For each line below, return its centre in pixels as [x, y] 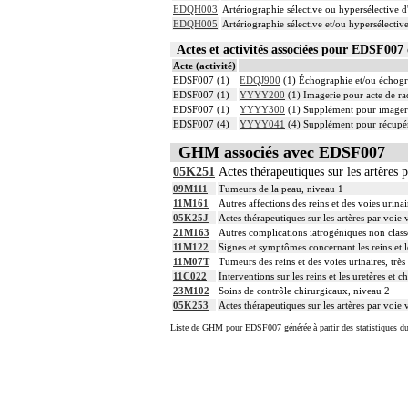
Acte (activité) [204, 65]
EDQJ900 [260, 80]
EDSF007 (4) [201, 123]
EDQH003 [195, 10]
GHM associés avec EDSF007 [282, 153]
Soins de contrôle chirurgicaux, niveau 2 [304, 291]
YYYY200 [262, 94]
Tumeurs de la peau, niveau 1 [281, 189]
